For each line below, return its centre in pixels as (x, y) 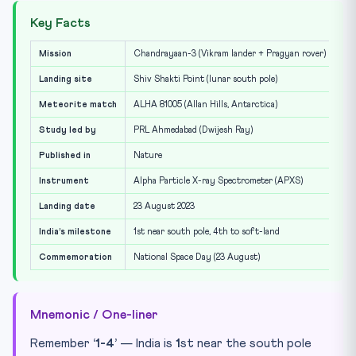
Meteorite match (78, 104)
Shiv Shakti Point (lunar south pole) (205, 79)
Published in (65, 155)
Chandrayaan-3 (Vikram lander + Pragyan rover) (230, 54)
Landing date (67, 206)
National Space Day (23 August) (197, 257)
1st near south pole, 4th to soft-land (207, 232)
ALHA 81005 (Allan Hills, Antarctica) (205, 104)
